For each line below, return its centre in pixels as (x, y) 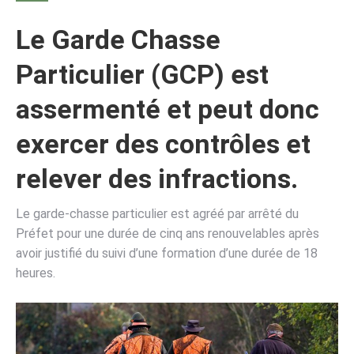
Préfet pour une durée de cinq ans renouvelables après (168, 233)
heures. (36, 273)
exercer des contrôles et (163, 144)
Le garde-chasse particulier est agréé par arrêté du (157, 214)
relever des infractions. (157, 179)
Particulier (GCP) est (142, 74)
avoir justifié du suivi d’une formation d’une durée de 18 (167, 253)
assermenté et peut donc (168, 109)
